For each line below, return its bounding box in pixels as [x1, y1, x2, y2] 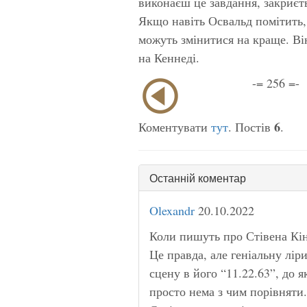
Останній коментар [149, 169, 246, 186]
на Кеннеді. [138, 49, 199, 66]
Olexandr [149, 201, 195, 219]
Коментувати [138, 118, 211, 135]
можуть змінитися [138, 30, 237, 47]
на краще [237, 30, 286, 47]
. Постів [228, 118, 274, 135]
